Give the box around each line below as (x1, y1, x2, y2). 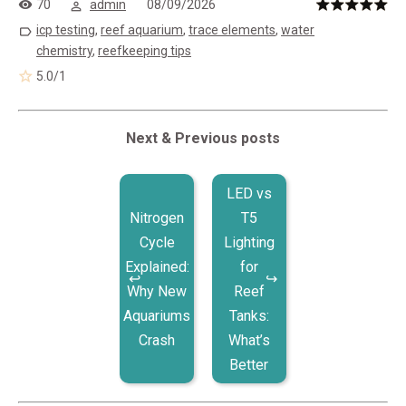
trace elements (188, 23, 275, 37)
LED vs (226, 184, 272, 202)
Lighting (223, 233, 275, 251)
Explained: (124, 257, 189, 275)
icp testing (36, 23, 95, 37)
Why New (127, 282, 188, 300)
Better (229, 355, 269, 373)
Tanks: (228, 306, 269, 324)
